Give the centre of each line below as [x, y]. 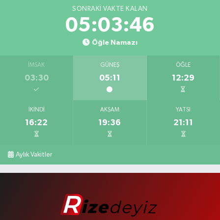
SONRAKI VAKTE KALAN [110, 9]
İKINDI [36, 110]
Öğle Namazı [114, 42]
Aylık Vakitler [34, 154]
